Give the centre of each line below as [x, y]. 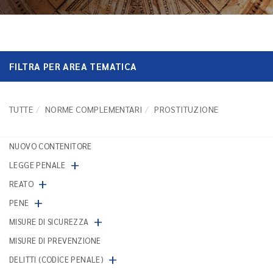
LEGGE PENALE [37, 165]
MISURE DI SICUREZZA [49, 222]
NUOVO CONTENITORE [51, 146]
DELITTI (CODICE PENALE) [57, 259]
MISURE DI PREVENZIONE [55, 240]
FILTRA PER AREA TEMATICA [73, 66]
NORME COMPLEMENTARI [94, 109]
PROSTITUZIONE [186, 109]
